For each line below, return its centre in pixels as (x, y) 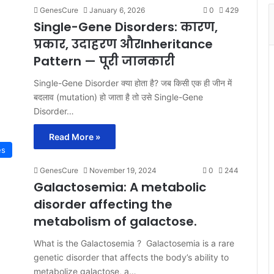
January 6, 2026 (117, 10)
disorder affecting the (103, 204)
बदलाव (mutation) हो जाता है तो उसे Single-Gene (118, 97)
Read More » (75, 136)
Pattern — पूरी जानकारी (104, 61)
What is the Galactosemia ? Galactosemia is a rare (134, 243)
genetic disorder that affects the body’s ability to (131, 257)
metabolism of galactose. (115, 221)
